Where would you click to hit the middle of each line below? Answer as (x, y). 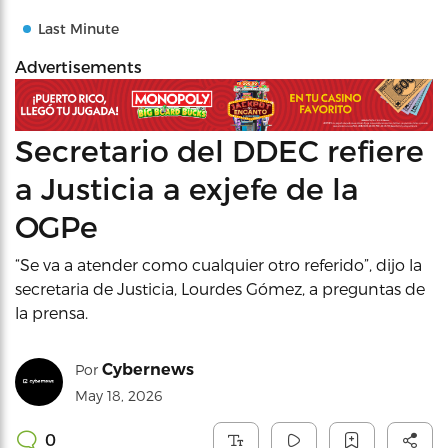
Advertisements (78, 66)
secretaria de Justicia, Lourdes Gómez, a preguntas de (220, 288)
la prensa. (51, 312)
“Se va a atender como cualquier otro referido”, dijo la (218, 264)
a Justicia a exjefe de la (187, 187)
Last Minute (78, 28)
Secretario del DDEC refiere (219, 149)
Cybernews (148, 369)
